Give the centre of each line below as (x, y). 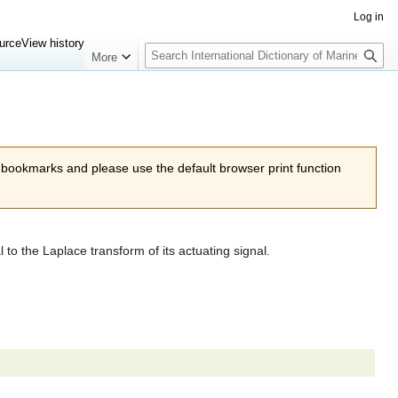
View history (53, 43)
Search (173, 44)
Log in (369, 17)
